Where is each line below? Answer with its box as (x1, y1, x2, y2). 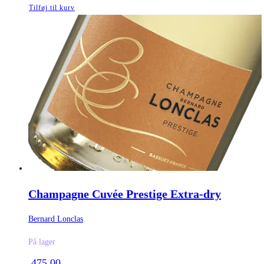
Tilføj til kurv (29, 4, 75, 12)
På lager (28, 237, 55, 247)
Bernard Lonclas (28, 214, 83, 224)
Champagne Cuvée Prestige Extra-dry (28, 187, 221, 200)
